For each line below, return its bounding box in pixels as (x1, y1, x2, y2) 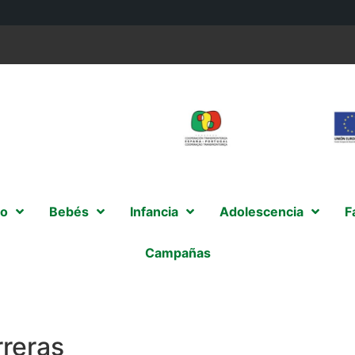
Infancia (129, 204, 178, 220)
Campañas (144, 245, 211, 261)
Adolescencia (219, 204, 303, 220)
